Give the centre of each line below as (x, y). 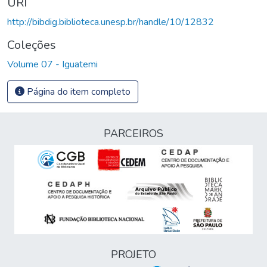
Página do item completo (77, 91)
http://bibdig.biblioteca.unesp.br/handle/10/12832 (111, 22)
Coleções (32, 45)
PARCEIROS (133, 133)
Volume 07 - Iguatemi (52, 64)
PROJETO (133, 254)
